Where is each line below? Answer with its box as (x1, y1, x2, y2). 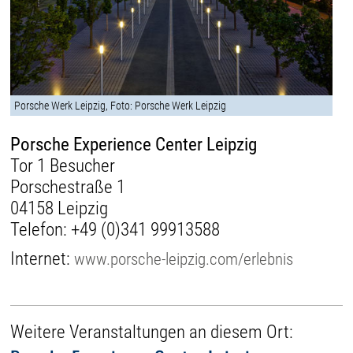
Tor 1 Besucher (10, 154, 116, 176)
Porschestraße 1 (10, 176, 126, 198)
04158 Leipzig (10, 197, 109, 219)
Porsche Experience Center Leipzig (10, 133, 258, 155)
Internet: (10, 247, 75, 269)
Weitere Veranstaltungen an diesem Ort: (10, 321, 294, 343)
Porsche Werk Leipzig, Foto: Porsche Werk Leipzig (14, 98, 227, 112)
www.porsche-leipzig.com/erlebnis (74, 248, 294, 269)
